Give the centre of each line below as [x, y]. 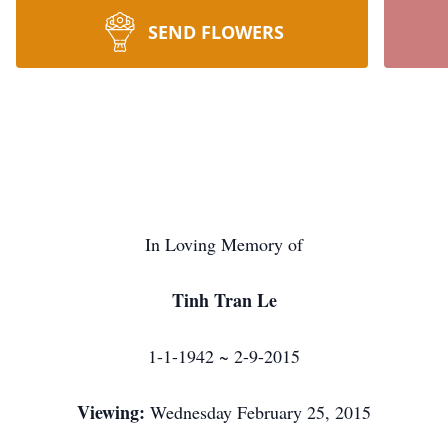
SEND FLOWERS [216, 32]
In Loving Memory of [224, 244]
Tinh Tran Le [224, 300]
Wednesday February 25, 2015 [260, 412]
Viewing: [113, 412]
